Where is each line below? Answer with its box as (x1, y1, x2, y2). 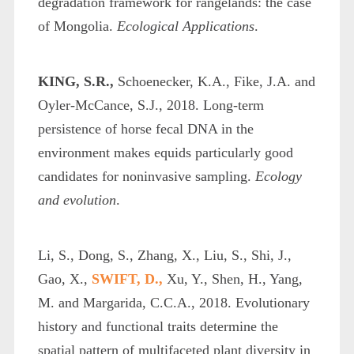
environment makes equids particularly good (37, 144, 293, 160)
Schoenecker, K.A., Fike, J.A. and (113, 73, 315, 89)
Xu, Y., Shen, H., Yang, (162, 270, 303, 287)
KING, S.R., (37, 73, 114, 89)
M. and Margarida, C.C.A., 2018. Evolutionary (37, 294, 310, 311)
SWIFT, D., (91, 270, 163, 287)
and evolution (37, 191, 116, 208)
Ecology (254, 168, 302, 184)
